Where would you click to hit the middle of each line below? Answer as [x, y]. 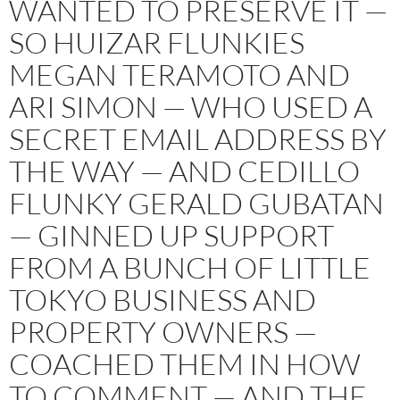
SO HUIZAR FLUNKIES [157, 43]
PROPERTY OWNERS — [163, 332]
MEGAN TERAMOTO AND [179, 75]
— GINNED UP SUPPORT [171, 236]
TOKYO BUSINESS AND [162, 300]
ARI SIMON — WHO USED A [191, 107]
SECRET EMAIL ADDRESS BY [198, 139]
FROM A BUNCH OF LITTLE [190, 268]
